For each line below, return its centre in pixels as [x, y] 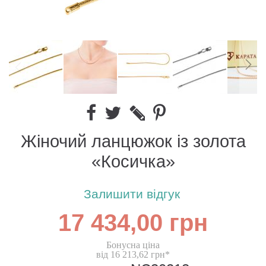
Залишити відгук [132, 195]
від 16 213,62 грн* [133, 255]
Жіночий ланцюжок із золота [133, 142]
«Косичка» [133, 162]
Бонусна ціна [133, 245]
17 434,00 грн [133, 224]
